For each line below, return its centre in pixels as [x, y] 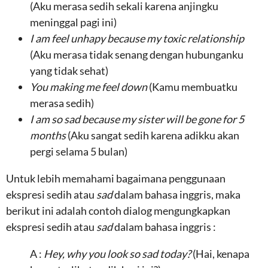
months [49, 135]
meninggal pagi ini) [73, 22]
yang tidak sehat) [69, 71]
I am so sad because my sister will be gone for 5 [137, 119]
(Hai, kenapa [221, 254]
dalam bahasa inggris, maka [177, 194]
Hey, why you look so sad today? [118, 254]
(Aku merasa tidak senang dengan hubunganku [137, 54]
